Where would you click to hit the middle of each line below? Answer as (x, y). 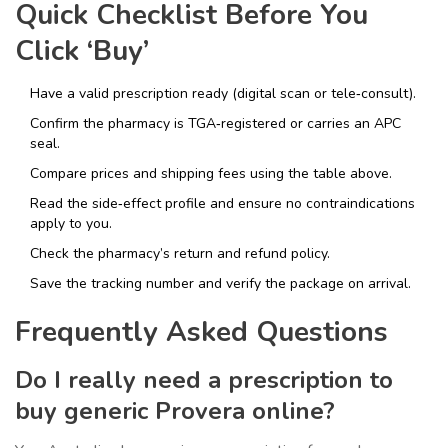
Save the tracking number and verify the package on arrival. (220, 284)
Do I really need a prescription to (204, 380)
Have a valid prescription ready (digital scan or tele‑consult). (223, 94)
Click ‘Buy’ (82, 51)
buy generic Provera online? (175, 411)
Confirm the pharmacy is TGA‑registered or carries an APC (215, 124)
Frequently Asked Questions (201, 332)
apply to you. (71, 224)
